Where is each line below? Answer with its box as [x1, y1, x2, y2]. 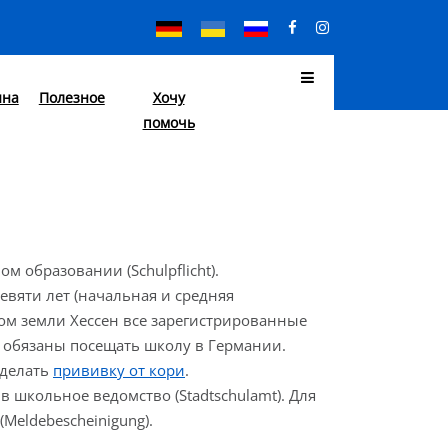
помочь [142, 113, 195, 132]
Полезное [38, 88, 105, 107]
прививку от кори [53, 360, 185, 380]
